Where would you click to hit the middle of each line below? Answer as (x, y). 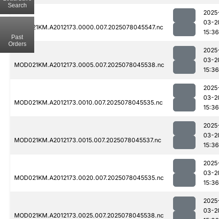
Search (17, 5)
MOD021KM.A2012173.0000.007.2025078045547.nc (89, 27)
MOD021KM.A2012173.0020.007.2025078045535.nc (89, 178)
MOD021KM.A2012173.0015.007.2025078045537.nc (88, 140)
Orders (17, 44)
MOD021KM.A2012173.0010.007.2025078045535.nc (88, 103)
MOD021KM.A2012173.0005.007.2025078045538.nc (89, 65)
